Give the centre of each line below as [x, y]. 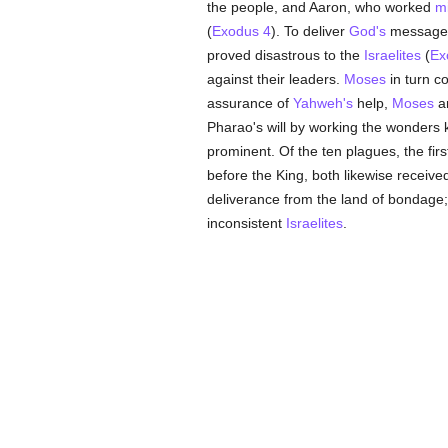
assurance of [249, 103]
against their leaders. [275, 79]
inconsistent [246, 223]
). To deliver [309, 31]
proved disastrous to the [285, 55]
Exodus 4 [241, 31]
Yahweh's [322, 103]
